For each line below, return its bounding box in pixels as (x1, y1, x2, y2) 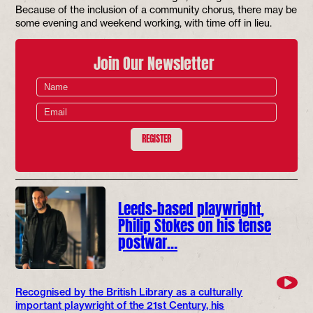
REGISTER (142, 129, 171, 146)
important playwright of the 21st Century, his (15, 298, 225, 312)
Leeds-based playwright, (118, 194, 265, 220)
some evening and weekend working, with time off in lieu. (15, 16, 272, 29)
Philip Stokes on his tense (118, 210, 272, 237)
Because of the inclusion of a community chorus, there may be (15, 3, 298, 15)
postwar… (118, 227, 178, 254)
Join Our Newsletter (94, 48, 215, 75)
